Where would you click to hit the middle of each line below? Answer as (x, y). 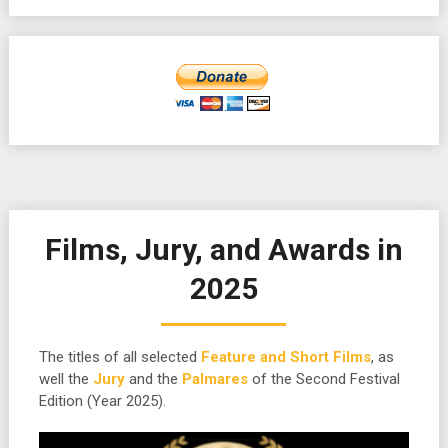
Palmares (214, 379)
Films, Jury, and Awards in (223, 249)
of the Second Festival (323, 379)
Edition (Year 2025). (102, 401)
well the (65, 379)
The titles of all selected (119, 357)
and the (153, 379)
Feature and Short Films (285, 357)
